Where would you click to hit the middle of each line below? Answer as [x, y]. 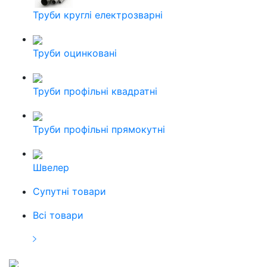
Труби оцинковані [75, 53]
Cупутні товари [69, 191]
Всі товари [58, 215]
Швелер [51, 167]
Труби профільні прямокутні [99, 129]
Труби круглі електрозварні [98, 15]
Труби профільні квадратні [95, 91]
